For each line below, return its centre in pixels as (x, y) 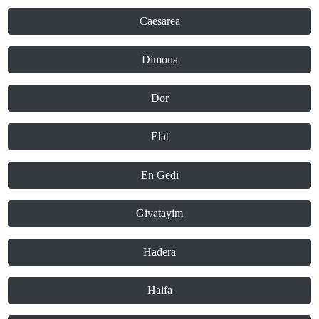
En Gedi (159, 175)
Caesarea (159, 21)
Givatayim (159, 214)
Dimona (159, 60)
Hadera (159, 252)
